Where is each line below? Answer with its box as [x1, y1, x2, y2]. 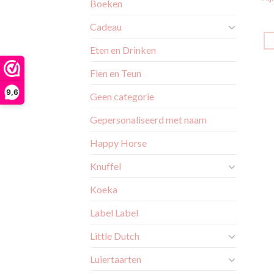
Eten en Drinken [90, 44, 156, 56]
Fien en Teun [90, 67, 141, 80]
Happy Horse [90, 137, 147, 149]
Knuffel [90, 160, 121, 172]
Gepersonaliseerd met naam [90, 114, 207, 126]
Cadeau [90, 21, 122, 33]
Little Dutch [90, 230, 139, 242]
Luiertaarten [90, 253, 141, 265]
